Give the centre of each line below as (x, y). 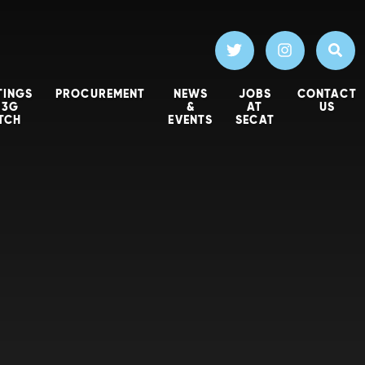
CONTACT (327, 93)
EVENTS (191, 119)
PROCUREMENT (101, 93)
